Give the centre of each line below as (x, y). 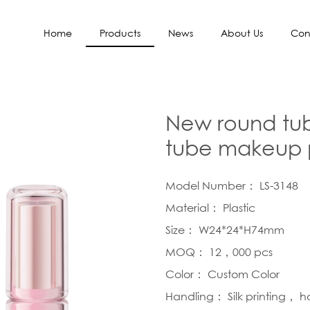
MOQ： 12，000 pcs (219, 252)
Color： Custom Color (222, 274)
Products (120, 33)
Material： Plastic (210, 208)
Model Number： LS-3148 (232, 185)
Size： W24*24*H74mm (225, 230)
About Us (242, 33)
